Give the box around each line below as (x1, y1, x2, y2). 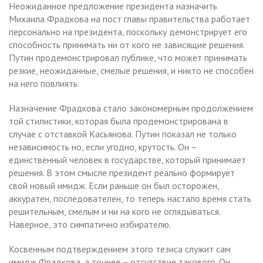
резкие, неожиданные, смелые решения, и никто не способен (9, 64, 254, 76)
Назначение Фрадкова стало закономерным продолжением (9, 102, 253, 114)
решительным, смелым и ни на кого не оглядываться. (9, 205, 220, 217)
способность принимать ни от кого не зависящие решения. (9, 38, 244, 50)
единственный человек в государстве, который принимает (9, 153, 246, 166)
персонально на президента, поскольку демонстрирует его (9, 25, 247, 38)
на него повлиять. (9, 77, 79, 89)
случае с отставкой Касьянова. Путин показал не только (9, 127, 237, 140)
